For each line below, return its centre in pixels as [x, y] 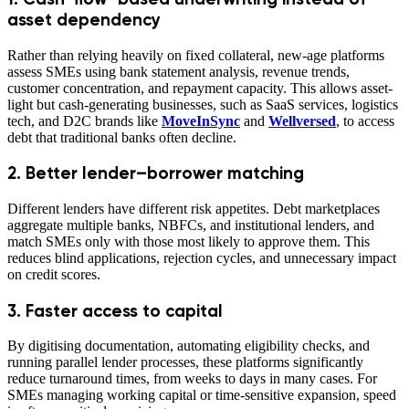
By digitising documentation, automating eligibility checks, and [189, 346]
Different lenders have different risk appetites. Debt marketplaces [194, 209]
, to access [365, 121]
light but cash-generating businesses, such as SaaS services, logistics [203, 104]
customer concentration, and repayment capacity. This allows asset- [200, 88]
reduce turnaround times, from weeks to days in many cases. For [192, 379]
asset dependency [84, 19]
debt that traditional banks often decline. [122, 137]
